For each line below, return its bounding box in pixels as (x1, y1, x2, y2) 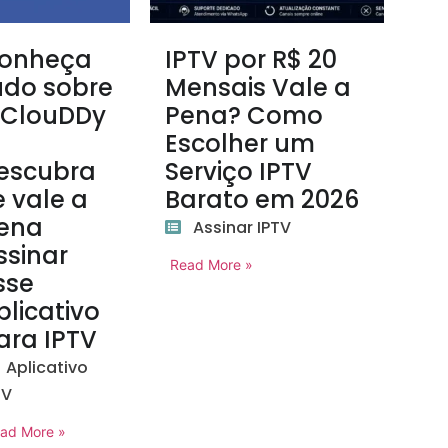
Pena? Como (165, 99, 324, 132)
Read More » (170, 256, 254, 273)
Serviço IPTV (165, 155, 313, 188)
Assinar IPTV (193, 216, 292, 239)
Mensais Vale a (165, 71, 352, 104)
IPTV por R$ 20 (165, 43, 338, 76)
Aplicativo (6, 356, 89, 379)
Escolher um (165, 127, 316, 160)
